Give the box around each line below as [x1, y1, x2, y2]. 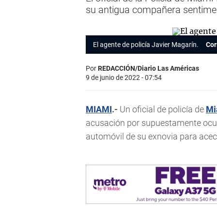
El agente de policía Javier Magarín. [93, 41, 199, 48]
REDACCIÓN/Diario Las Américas [98, 64, 199, 72]
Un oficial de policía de [118, 104, 206, 114]
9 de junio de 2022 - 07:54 [86, 74, 162, 81]
